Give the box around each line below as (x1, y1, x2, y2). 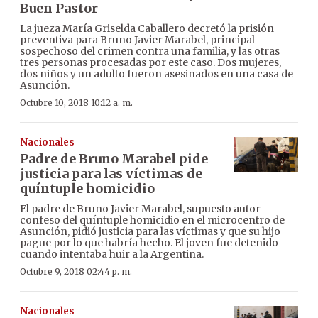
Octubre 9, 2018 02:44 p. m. (20, 265, 132, 277)
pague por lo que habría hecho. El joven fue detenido (20, 236, 278, 249)
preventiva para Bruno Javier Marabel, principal (20, 33, 255, 46)
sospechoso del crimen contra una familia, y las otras (20, 44, 280, 57)
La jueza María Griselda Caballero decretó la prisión (20, 21, 274, 35)
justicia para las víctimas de (20, 165, 202, 182)
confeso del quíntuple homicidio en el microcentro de (20, 213, 285, 226)
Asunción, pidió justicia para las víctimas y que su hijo (20, 224, 280, 238)
